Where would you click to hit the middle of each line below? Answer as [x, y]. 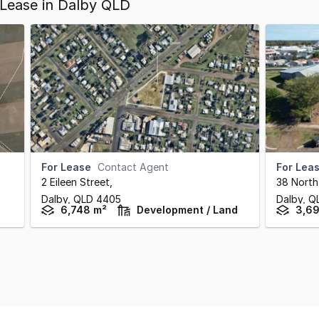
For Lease [66, 167]
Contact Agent [133, 167]
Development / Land [187, 210]
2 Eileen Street [75, 182]
